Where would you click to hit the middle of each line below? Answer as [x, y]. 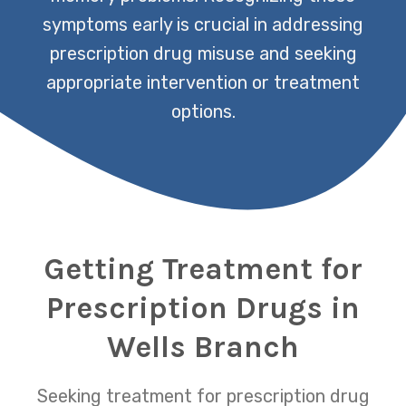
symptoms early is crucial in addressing [203, 24]
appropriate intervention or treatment [203, 82]
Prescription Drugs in [203, 307]
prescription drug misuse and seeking [203, 53]
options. [203, 111]
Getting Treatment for [203, 268]
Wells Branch [203, 346]
